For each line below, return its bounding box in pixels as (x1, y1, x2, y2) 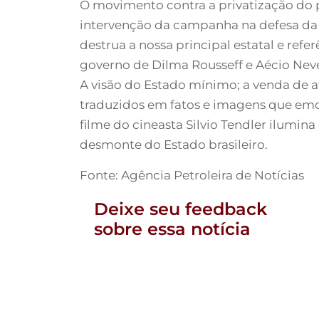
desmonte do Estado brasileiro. (80, 137, 268, 152)
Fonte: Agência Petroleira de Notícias (80, 168, 304, 183)
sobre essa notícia (94, 219, 251, 240)
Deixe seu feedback (94, 199, 267, 220)
